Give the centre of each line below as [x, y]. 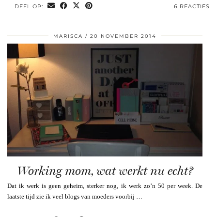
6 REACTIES [192, 6]
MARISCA [68, 36]
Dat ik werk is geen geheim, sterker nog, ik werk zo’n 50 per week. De [105, 186]
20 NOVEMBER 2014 [123, 36]
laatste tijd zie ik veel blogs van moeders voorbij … [75, 197]
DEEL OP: [30, 6]
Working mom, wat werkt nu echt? [105, 171]
